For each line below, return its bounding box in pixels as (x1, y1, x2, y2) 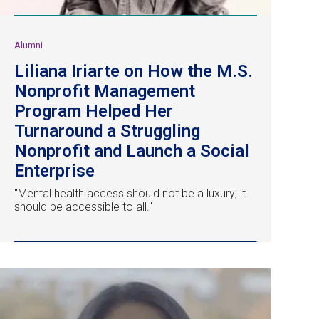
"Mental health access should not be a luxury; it (14, 187, 246, 201)
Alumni (14, 40, 43, 51)
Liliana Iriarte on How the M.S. (14, 61, 253, 82)
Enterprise (14, 161, 95, 182)
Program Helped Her (14, 101, 173, 122)
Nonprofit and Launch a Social (14, 141, 249, 162)
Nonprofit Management (14, 81, 195, 102)
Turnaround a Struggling (14, 121, 200, 142)
